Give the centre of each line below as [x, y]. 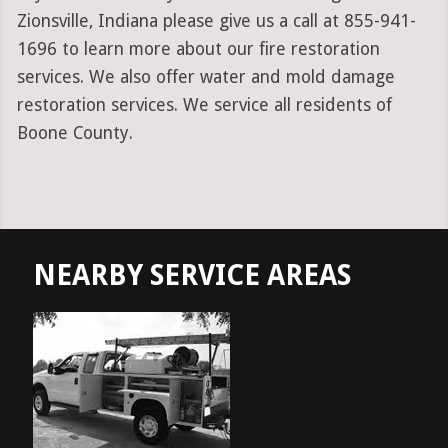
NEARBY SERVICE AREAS [192, 276]
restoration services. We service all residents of [204, 105]
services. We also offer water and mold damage [205, 77]
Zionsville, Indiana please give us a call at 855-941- [216, 21]
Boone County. [74, 133]
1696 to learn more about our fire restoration [198, 49]
